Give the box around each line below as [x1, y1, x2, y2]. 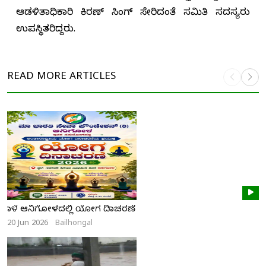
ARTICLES [66, 70, 116, 84]
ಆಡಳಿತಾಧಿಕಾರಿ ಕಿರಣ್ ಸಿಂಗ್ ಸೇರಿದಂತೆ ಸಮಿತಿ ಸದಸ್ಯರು [16, 7, 250, 21]
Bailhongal [55, 218, 93, 230]
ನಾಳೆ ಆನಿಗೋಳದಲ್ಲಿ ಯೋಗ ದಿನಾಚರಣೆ [7, 204, 135, 217]
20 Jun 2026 [7, 218, 48, 230]
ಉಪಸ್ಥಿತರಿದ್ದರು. [16, 24, 75, 37]
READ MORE [7, 70, 66, 84]
